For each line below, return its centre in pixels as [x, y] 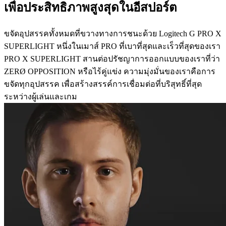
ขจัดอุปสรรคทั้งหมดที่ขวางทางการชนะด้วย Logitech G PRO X [113, 34]
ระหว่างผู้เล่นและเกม [41, 97]
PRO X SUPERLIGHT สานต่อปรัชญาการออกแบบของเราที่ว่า [112, 59]
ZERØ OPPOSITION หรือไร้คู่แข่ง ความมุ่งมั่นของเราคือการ [110, 72]
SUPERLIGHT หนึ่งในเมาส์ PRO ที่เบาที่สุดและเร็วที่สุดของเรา [112, 46]
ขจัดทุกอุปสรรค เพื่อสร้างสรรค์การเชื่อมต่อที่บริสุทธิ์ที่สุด [103, 84]
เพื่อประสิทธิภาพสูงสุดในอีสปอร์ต [91, 8]
